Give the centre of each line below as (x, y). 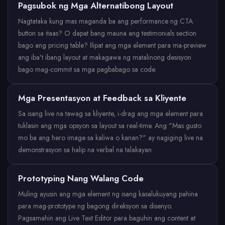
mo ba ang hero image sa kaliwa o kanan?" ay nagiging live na (110, 138)
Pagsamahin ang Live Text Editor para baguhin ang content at (107, 218)
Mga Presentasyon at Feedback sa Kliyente (102, 98)
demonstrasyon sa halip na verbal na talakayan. (86, 150)
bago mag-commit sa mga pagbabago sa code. (87, 69)
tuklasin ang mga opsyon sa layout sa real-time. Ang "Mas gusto (110, 126)
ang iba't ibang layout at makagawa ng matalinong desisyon (105, 57)
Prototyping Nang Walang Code (81, 178)
